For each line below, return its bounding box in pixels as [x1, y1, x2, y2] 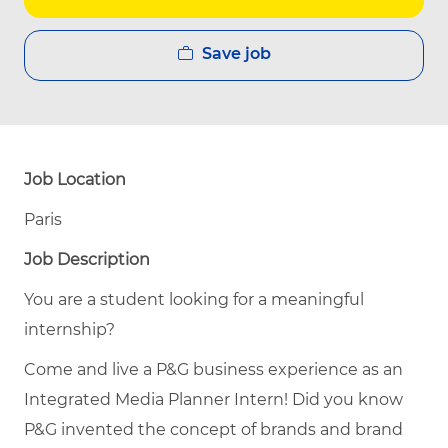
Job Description [24, 249, 150, 269]
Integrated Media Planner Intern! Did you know [24, 389, 403, 409]
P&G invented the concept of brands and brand [24, 419, 403, 439]
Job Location [24, 169, 126, 189]
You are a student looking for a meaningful [24, 289, 364, 309]
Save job [201, 43, 271, 63]
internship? [24, 319, 115, 339]
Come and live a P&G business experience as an [24, 359, 403, 379]
